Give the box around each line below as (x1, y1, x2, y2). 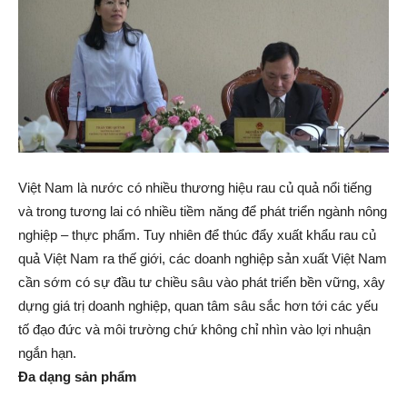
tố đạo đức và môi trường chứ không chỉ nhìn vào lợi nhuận (18, 321, 371, 337)
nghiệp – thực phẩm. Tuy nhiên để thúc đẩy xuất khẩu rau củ (18, 226, 376, 243)
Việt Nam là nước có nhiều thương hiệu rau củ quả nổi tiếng (18, 179, 372, 195)
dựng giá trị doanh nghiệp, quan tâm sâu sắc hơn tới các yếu (18, 297, 378, 313)
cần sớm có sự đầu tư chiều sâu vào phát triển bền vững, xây (18, 273, 385, 290)
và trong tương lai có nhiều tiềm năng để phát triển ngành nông (18, 203, 387, 219)
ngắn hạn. (18, 344, 76, 361)
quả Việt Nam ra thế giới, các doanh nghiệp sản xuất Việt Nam (18, 250, 387, 266)
